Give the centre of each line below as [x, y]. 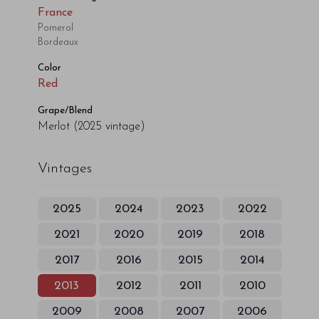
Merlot [53, 127]
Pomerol [55, 28]
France [55, 13]
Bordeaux [58, 42]
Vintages [64, 169]
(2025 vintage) [109, 127]
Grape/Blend [65, 111]
